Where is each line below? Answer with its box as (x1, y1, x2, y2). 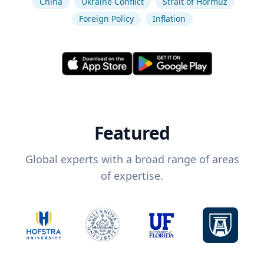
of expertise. (101, 169, 163, 183)
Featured (94, 121, 170, 146)
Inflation (152, 13, 186, 24)
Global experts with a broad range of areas (25, 152, 239, 167)
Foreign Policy (78, 13, 134, 24)
